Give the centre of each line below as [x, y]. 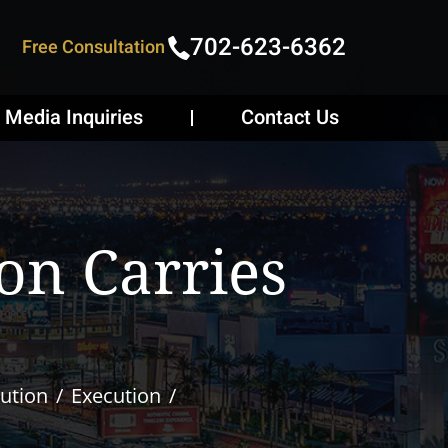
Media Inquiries [74, 117]
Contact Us [290, 117]
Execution [116, 395]
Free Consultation [93, 47]
